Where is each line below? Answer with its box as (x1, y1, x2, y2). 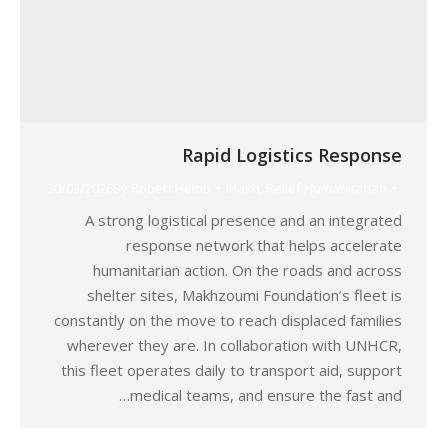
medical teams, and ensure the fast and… (130, 385, 402, 405)
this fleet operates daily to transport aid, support (61, 360, 402, 380)
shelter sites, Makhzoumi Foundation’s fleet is (87, 285, 402, 305)
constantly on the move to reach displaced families (54, 310, 402, 330)
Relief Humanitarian (266, 179, 387, 197)
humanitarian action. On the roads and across (93, 260, 402, 280)
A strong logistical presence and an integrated (85, 210, 402, 230)
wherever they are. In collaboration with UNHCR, (67, 335, 402, 355)
